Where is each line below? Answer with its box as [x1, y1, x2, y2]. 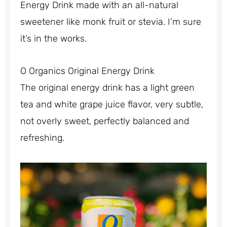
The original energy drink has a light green [20, 82, 195, 94]
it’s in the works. [20, 32, 87, 44]
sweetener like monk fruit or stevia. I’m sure [20, 16, 201, 27]
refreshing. [20, 132, 64, 144]
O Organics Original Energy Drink [20, 65, 155, 77]
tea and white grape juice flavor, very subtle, [20, 99, 203, 110]
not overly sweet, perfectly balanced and [20, 116, 189, 127]
